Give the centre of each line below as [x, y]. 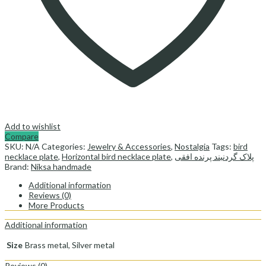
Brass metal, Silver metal [70, 245]
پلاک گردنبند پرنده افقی [214, 156]
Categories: [64, 146]
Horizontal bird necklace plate [116, 156]
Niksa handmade [61, 166]
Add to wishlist [33, 126]
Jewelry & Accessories [129, 146]
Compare [22, 136]
